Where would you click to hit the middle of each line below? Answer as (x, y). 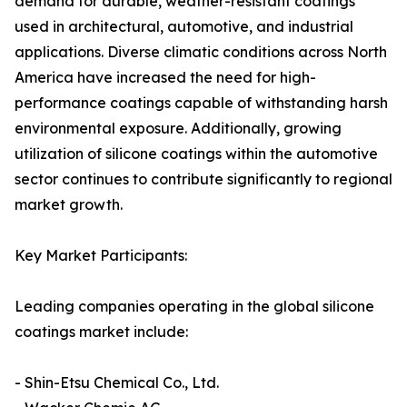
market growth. (69, 205)
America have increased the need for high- (165, 78)
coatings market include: (101, 332)
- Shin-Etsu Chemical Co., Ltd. (117, 383)
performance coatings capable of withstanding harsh (201, 103)
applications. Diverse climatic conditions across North (201, 52)
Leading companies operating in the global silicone (194, 307)
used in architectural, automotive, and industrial (184, 27)
